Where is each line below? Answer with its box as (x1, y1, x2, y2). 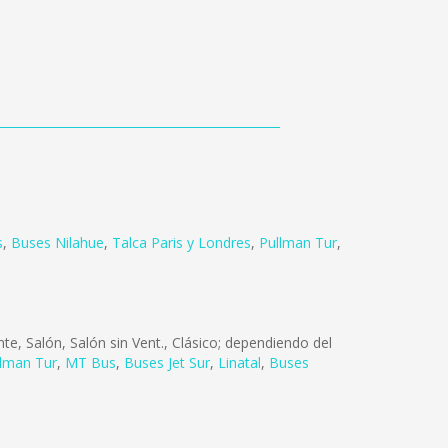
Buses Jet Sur (124, 353, 210, 372)
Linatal (218, 353, 261, 372)
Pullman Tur (259, 233, 337, 252)
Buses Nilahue (11, 233, 104, 252)
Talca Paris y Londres (112, 233, 251, 252)
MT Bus (65, 353, 116, 372)
